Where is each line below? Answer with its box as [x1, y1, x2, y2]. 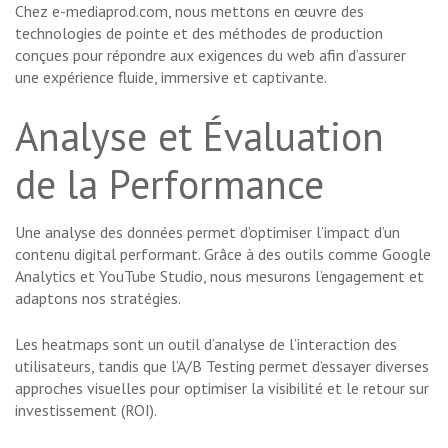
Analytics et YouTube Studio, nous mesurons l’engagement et [15, 266, 424, 287]
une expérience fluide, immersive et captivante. [15, 67, 327, 88]
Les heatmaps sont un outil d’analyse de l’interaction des [15, 334, 397, 355]
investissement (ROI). [15, 400, 157, 421]
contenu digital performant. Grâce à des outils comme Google [15, 244, 431, 265]
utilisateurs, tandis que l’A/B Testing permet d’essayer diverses [15, 356, 429, 377]
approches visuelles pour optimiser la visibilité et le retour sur [15, 378, 429, 399]
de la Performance [15, 158, 324, 211]
